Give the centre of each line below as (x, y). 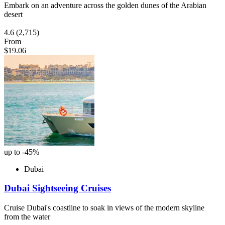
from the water (27, 216)
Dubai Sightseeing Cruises (58, 188)
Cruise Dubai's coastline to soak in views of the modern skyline (104, 207)
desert (13, 14)
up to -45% (22, 152)
